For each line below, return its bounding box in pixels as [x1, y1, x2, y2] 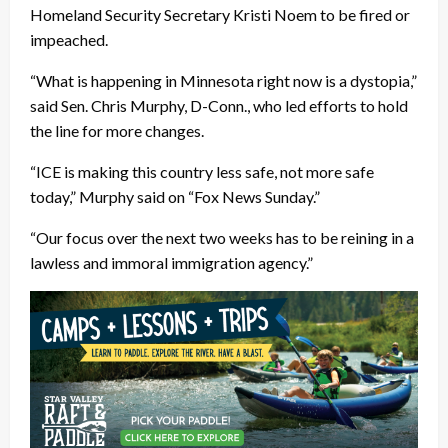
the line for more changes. [30, 121, 204, 141]
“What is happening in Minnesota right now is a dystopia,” [30, 71, 417, 91]
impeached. [30, 30, 108, 50]
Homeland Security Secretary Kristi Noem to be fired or [30, 5, 410, 25]
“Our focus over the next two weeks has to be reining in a [30, 228, 414, 248]
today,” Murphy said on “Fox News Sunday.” [30, 187, 320, 207]
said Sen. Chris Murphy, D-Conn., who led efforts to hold [30, 96, 408, 116]
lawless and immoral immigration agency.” [30, 253, 313, 273]
